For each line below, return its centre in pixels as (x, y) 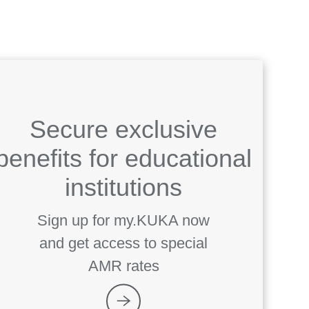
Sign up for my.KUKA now (124, 220)
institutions (124, 187)
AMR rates (123, 266)
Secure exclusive (124, 129)
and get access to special (124, 243)
